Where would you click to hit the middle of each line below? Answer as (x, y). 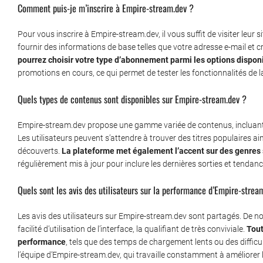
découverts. (40, 151)
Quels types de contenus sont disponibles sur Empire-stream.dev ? (132, 99)
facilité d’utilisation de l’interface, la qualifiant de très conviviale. (132, 229)
